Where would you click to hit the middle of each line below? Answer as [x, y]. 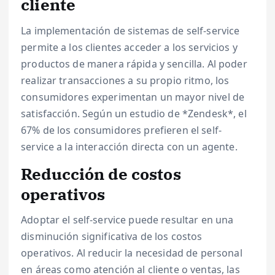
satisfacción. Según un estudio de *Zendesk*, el [134, 113]
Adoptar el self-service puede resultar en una [127, 220]
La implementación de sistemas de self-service [130, 30]
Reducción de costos [101, 173]
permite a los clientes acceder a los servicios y [129, 47]
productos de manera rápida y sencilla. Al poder [134, 64]
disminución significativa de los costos [112, 237]
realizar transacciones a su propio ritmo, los [125, 80]
